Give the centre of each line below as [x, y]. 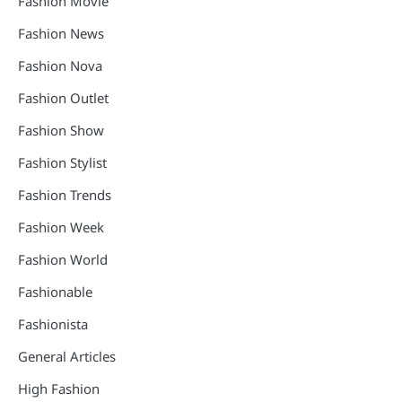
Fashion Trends [65, 194]
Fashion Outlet [63, 97]
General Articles [67, 356]
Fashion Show [61, 130]
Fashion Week [61, 227]
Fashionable [55, 291]
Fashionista [53, 323]
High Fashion [59, 388]
